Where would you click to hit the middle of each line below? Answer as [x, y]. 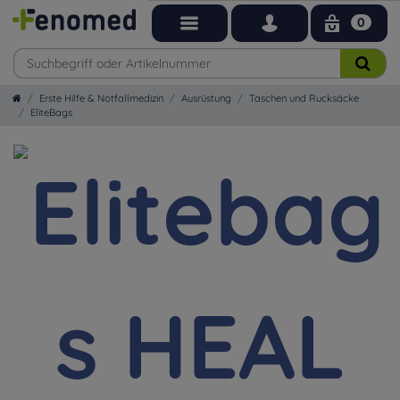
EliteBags [51, 112]
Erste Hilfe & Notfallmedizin [101, 98]
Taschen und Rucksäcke [304, 98]
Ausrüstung [206, 98]
